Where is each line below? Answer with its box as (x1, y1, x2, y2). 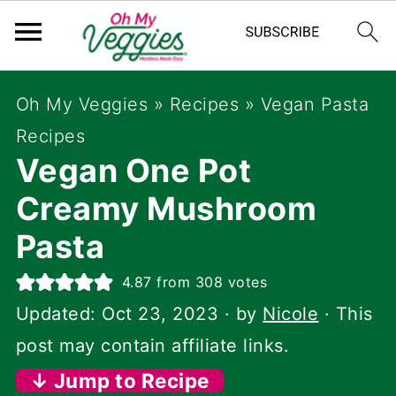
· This (318, 303, 373, 324)
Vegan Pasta (260, 94, 369, 115)
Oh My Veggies (15, 94, 148, 115)
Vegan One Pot (15, 151, 252, 190)
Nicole (263, 303, 319, 324)
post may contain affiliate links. (15, 335, 290, 356)
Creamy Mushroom (15, 189, 317, 228)
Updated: (15, 303, 103, 324)
